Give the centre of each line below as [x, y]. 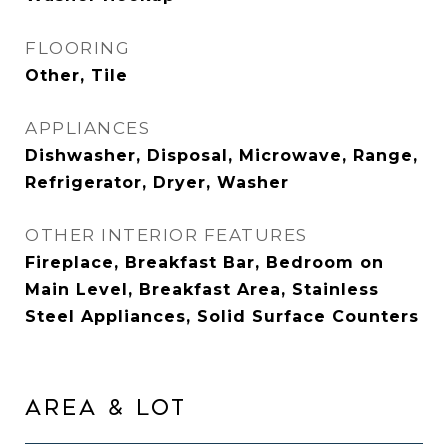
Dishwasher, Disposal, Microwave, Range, [221, 155]
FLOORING [77, 48]
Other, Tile [76, 75]
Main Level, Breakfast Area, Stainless [202, 289]
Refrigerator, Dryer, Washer [157, 182]
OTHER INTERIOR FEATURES [166, 235]
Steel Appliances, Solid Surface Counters [222, 316]
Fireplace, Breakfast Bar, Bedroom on [204, 262]
